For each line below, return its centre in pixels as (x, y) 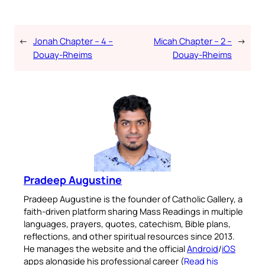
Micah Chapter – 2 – (193, 41)
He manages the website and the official (105, 249)
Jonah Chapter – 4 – (73, 41)
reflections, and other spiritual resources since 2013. (129, 236)
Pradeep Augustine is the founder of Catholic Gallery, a (133, 199)
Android (203, 249)
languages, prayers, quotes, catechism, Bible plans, (127, 224)
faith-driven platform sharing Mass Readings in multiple (133, 211)
